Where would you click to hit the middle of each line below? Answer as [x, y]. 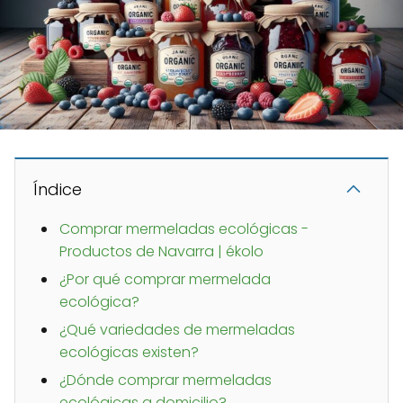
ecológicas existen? [129, 353]
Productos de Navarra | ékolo [161, 252]
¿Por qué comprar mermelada [165, 280]
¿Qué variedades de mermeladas [177, 330]
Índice [58, 190]
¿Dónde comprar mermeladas [166, 381]
